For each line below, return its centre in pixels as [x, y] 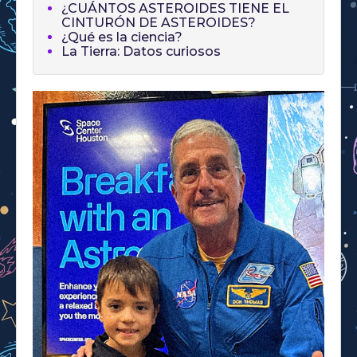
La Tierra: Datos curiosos [141, 52]
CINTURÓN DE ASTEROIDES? [159, 23]
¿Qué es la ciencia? [122, 37]
